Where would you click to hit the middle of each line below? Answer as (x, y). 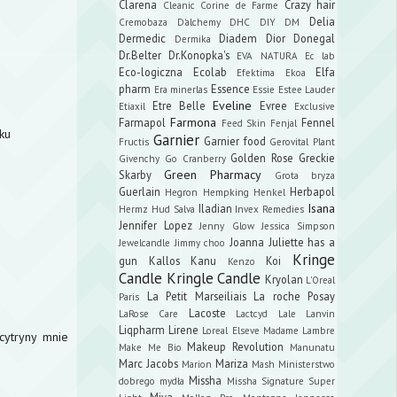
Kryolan (284, 279)
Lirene (184, 329)
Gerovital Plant (303, 141)
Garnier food (235, 140)
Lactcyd (252, 313)
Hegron (182, 192)
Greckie (317, 157)
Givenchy (139, 158)
